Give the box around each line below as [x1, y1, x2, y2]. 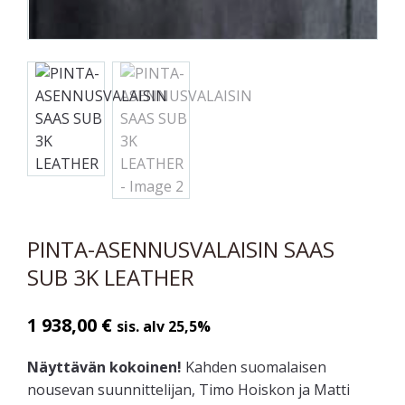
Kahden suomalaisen [182, 357, 326, 377]
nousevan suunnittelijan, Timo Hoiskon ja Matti [27, 380, 350, 400]
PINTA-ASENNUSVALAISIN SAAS [27, 234, 334, 264]
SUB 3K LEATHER [27, 262, 194, 292]
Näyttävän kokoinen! [27, 357, 182, 377]
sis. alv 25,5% [117, 316, 211, 336]
